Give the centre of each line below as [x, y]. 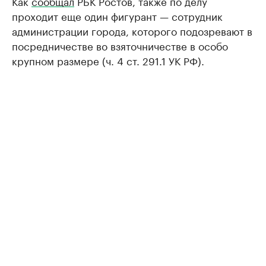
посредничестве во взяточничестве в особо [120, 45]
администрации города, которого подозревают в [132, 30]
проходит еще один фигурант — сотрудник [117, 15]
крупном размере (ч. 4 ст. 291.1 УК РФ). [108, 60]
